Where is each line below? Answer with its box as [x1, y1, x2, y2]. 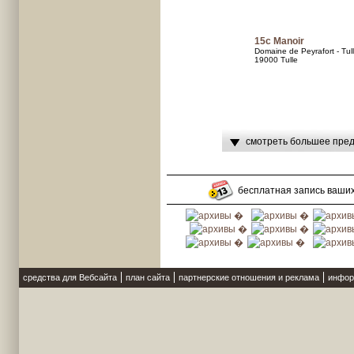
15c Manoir [254, 36, 304, 47]
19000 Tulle [254, 55, 298, 64]
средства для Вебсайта [23, 273, 117, 282]
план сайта [126, 273, 170, 282]
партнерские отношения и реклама [179, 273, 319, 282]
